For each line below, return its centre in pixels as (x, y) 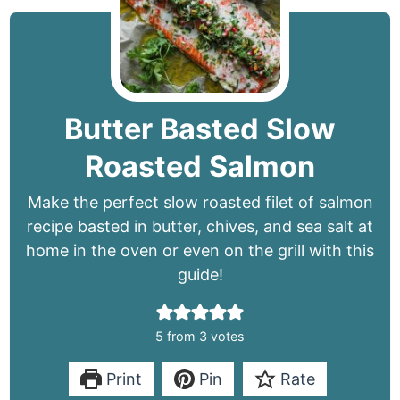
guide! (200, 274)
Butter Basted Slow (200, 129)
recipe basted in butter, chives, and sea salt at (200, 226)
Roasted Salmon (200, 166)
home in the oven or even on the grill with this (200, 250)
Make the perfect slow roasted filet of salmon (200, 202)
